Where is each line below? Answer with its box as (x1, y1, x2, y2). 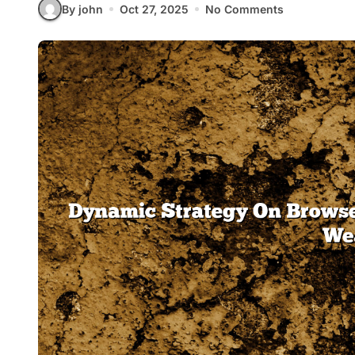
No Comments (205, 2, 284, 16)
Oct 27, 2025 (120, 2, 189, 16)
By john (62, 2, 103, 16)
